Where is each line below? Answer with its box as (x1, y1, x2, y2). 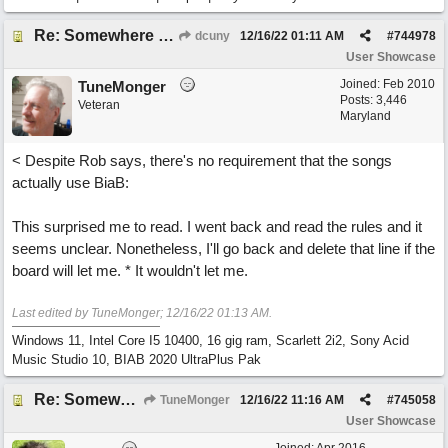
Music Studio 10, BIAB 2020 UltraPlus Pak (12, 352, 261, 367)
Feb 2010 (383, 77, 435, 91)
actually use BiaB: (12, 174, 129, 191)
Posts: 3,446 (340, 93, 407, 107)
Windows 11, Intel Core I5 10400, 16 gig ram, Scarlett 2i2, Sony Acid (12, 333, 409, 348)
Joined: (340, 77, 383, 91)
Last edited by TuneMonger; (12, 306, 166, 320)
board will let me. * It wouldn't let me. (12, 262, 248, 279)
